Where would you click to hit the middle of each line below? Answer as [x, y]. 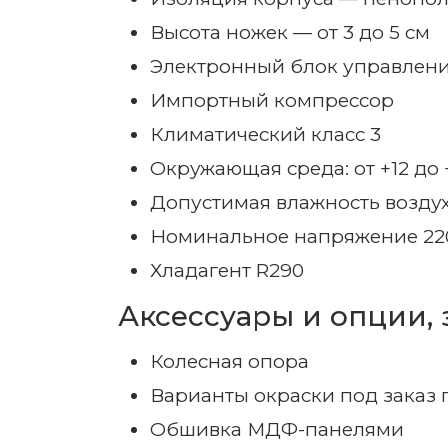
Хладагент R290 [229, 271]
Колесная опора [229, 362]
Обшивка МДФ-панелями [277, 430]
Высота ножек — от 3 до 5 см [290, 33]
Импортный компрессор [272, 101]
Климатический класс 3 [265, 135]
